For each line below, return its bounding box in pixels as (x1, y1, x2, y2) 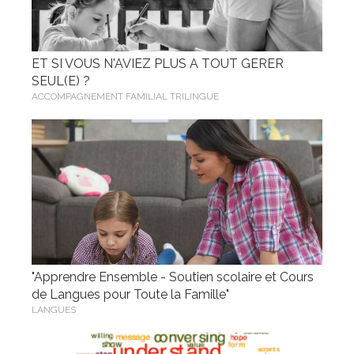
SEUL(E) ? (32, 73, 90, 88)
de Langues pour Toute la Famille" (32, 287, 229, 302)
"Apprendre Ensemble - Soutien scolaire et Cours (32, 269, 314, 284)
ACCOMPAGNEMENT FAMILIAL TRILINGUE (32, 91, 219, 102)
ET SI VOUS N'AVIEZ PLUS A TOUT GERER (32, 56, 284, 71)
